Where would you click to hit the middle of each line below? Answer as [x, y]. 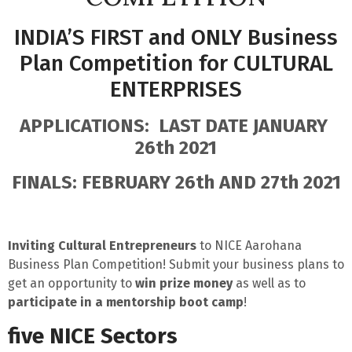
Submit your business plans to [257, 264]
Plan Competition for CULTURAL [176, 64]
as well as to [269, 283]
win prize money [184, 283]
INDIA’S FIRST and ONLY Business [176, 38]
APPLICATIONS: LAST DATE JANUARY [176, 126]
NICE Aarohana [258, 245]
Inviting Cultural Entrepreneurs [102, 245]
